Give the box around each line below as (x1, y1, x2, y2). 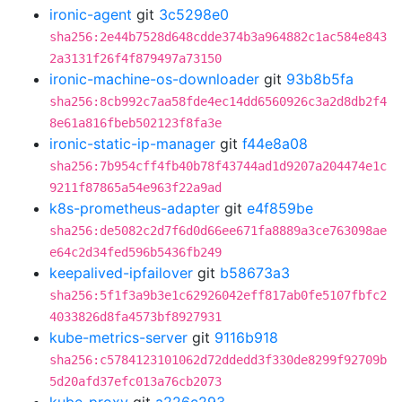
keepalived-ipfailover (49, 264, 193, 282)
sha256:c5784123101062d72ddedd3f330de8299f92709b (49, 353, 387, 367)
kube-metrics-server (49, 328, 188, 346)
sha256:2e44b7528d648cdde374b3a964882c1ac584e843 (49, 30, 387, 44)
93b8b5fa (286, 70, 354, 88)
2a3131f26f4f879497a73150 (49, 51, 222, 66)
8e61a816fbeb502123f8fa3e (49, 116, 222, 130)
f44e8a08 (242, 135, 308, 153)
